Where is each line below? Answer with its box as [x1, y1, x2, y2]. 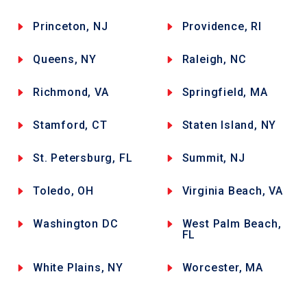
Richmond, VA [33, 85, 109, 99]
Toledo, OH [33, 184, 94, 197]
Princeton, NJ [33, 19, 108, 33]
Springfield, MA [182, 85, 268, 99]
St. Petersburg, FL [33, 151, 133, 164]
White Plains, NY [33, 260, 123, 274]
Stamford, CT [33, 118, 108, 132]
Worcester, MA [182, 260, 263, 274]
